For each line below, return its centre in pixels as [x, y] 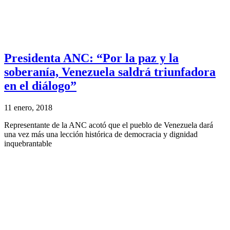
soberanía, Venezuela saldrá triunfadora [110, 72]
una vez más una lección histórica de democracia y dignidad [101, 134]
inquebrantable [28, 143]
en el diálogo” [40, 85]
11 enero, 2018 [28, 107]
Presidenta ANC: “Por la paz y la [91, 58]
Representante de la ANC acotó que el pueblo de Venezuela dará [109, 125]
